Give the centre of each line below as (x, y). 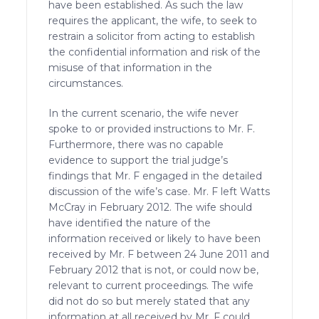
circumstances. (86, 83)
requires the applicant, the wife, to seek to (153, 20)
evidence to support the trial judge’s (138, 160)
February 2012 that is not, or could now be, (154, 270)
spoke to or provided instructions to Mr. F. (152, 129)
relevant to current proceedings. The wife (151, 285)
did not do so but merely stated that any (150, 301)
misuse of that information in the (131, 67)
